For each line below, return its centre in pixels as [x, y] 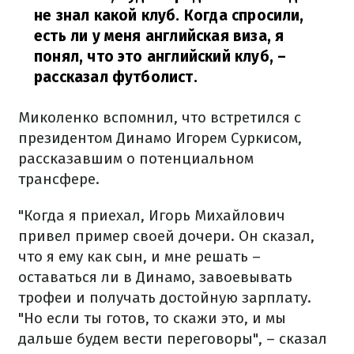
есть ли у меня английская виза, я [159, 36]
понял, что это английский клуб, [154, 57]
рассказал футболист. [116, 77]
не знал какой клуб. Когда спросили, [169, 16]
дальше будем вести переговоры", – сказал [173, 339]
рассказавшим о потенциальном [136, 159]
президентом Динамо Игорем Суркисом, [160, 138]
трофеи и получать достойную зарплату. [165, 298]
